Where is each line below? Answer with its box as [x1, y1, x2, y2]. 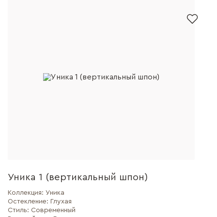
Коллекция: [8, 189, 46, 196]
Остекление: [8, 198, 50, 205]
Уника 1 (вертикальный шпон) [8, 172, 148, 182]
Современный [31, 207, 76, 214]
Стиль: [8, 207, 31, 214]
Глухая [50, 198, 72, 205]
